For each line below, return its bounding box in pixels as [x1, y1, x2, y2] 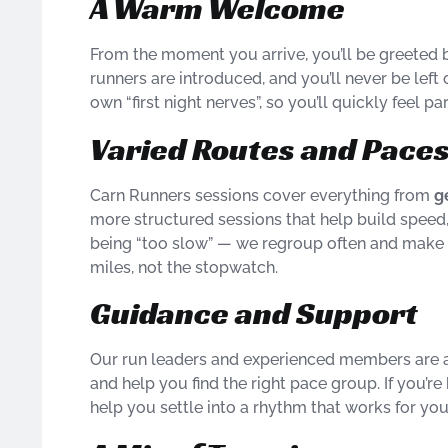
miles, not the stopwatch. [90, 257, 278, 277]
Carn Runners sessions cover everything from [90, 185, 434, 205]
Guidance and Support [90, 293, 418, 334]
